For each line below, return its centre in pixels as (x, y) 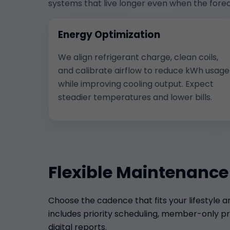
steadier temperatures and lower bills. (135, 97)
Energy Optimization (109, 34)
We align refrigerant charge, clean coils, (138, 57)
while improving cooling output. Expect (136, 84)
